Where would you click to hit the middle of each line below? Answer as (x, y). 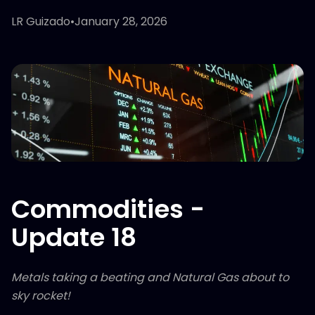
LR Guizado (41, 21)
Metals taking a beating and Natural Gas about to (150, 277)
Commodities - (108, 209)
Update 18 (74, 237)
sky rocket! (41, 295)
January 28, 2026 (121, 21)
